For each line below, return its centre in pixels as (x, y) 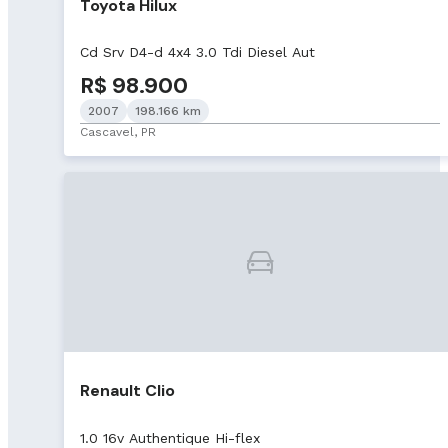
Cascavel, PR (118, 132)
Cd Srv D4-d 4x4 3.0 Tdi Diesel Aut (197, 52)
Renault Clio (127, 391)
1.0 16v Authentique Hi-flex (170, 437)
